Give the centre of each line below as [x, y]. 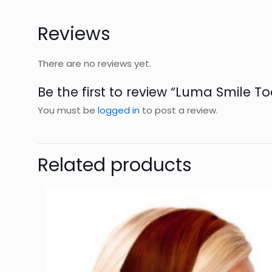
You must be [68, 110]
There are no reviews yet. [94, 63]
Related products [115, 165]
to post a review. [179, 110]
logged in [119, 110]
